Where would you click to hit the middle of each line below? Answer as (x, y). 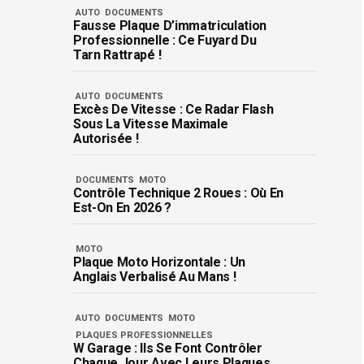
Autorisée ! (106, 139)
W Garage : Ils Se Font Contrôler (168, 348)
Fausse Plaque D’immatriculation (170, 26)
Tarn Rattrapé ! (117, 55)
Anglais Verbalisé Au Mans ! (155, 277)
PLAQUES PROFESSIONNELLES (144, 335)
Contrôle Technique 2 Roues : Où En (179, 193)
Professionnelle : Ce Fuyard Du (165, 40)
